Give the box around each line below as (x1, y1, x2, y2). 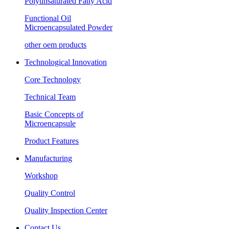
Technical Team (25, 92, 76, 101)
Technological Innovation (25, 57, 107, 66)
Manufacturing (25, 153, 72, 163)
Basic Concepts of (25, 109, 83, 119)
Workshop (25, 171, 58, 180)
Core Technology (25, 75, 81, 84)
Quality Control (25, 188, 75, 197)
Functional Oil (25, 13, 71, 22)
